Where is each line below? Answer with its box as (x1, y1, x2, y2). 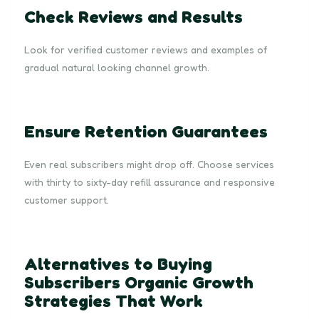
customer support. (24, 193, 109, 206)
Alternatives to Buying (24, 253, 212, 274)
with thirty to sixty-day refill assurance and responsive (24, 175, 275, 188)
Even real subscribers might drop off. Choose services (24, 157, 274, 170)
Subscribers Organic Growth (24, 271, 253, 293)
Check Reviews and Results (24, 6, 243, 27)
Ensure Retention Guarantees (24, 120, 268, 142)
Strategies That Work (24, 290, 203, 311)
